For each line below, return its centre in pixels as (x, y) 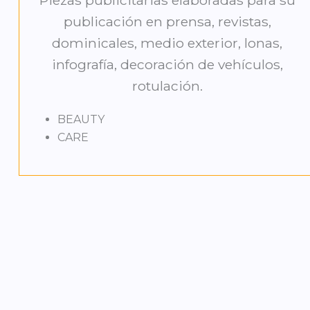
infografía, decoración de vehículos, (167, 65)
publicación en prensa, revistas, (167, 22)
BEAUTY (81, 120)
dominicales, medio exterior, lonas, (167, 43)
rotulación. (167, 86)
